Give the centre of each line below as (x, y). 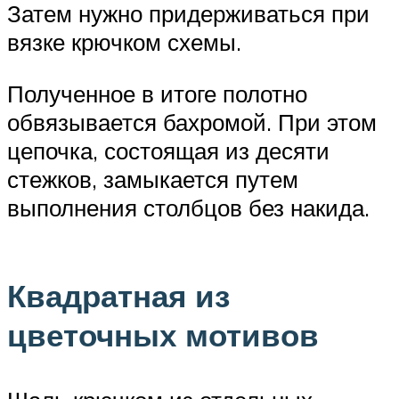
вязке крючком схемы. (124, 42)
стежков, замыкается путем (153, 179)
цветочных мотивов (163, 334)
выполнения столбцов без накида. (188, 208)
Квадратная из (118, 295)
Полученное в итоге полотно (157, 94)
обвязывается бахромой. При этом (192, 122)
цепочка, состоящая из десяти (168, 151)
